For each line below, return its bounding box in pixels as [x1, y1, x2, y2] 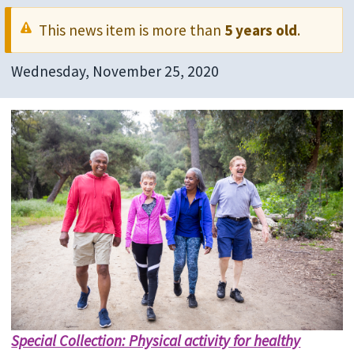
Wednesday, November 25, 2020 [11, 62, 220, 81]
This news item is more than [39, 21, 225, 40]
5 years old [224, 21, 298, 40]
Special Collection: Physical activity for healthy [11, 330, 301, 350]
